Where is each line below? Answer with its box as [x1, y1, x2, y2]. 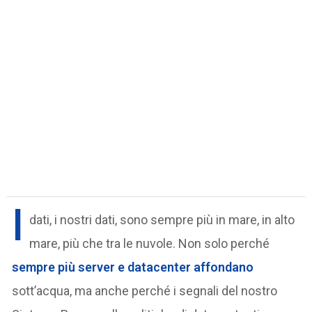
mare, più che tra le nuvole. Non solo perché [29, 235, 270, 251]
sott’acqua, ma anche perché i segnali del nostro [12, 283, 278, 298]
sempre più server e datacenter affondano [12, 259, 254, 274]
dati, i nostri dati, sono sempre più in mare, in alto [29, 212, 295, 227]
